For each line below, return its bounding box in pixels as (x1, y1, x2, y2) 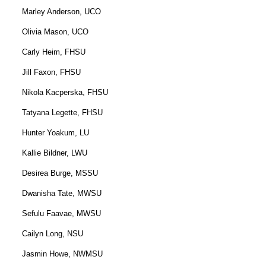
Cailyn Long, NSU (22, 229, 84, 238)
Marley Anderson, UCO (22, 7, 102, 16)
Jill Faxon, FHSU (22, 67, 81, 77)
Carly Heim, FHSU (22, 47, 86, 56)
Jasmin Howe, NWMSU (22, 249, 103, 258)
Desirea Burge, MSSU (22, 168, 99, 178)
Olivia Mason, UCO (22, 27, 89, 36)
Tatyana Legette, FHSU (22, 107, 103, 117)
